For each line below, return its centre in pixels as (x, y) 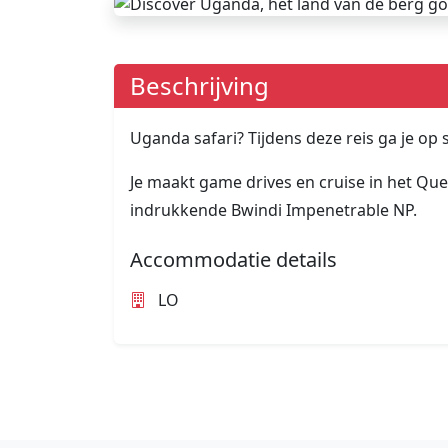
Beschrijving (199, 86)
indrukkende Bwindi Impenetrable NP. (273, 210)
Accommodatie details (233, 260)
